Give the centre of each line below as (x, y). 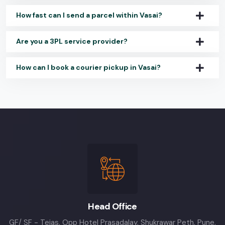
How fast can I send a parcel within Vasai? (89, 15)
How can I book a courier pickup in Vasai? (88, 67)
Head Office (113, 206)
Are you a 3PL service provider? (72, 41)
